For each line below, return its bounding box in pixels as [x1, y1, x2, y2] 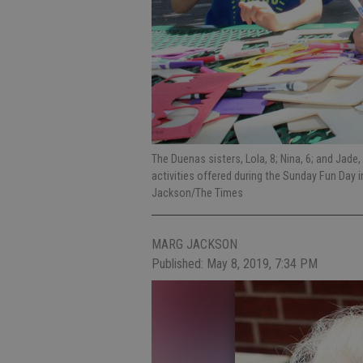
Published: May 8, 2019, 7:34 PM [152, 255, 318, 271]
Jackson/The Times [152, 186, 243, 199]
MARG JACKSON [152, 236, 237, 252]
